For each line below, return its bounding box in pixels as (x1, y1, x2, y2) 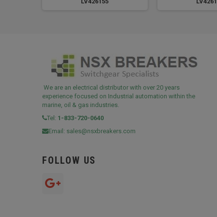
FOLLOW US (42, 154, 96, 166)
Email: (48, 127, 66, 135)
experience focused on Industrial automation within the (42, 92, 195, 100)
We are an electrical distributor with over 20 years (42, 83, 180, 91)
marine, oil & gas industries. (42, 101, 119, 108)
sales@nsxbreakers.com (66, 127, 136, 135)
